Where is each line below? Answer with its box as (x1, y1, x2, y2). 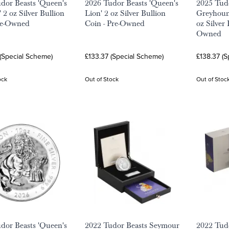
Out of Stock (85, 75, 119, 83)
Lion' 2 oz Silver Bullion (85, 8, 166, 18)
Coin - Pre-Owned (85, 18, 145, 29)
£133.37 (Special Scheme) (85, 51, 164, 61)
